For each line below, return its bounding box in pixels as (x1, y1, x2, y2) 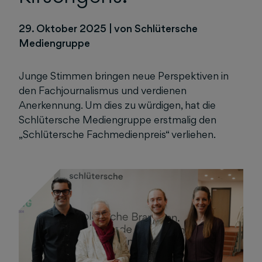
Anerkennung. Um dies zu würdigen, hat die (19, 99, 216, 111)
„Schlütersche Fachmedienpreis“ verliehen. (19, 128, 216, 140)
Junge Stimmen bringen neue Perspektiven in (19, 70, 229, 82)
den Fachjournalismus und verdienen (19, 84, 187, 96)
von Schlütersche (114, 22, 198, 35)
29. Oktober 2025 (19, 22, 109, 35)
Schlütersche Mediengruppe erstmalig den (19, 113, 216, 126)
